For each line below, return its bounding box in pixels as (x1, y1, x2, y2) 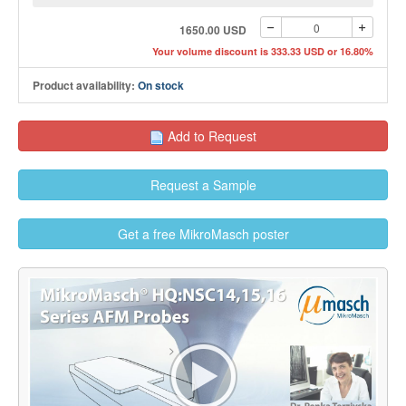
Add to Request (168, 127, 256, 145)
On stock (138, 77, 184, 93)
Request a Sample (150, 176, 256, 195)
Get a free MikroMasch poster (117, 225, 289, 244)
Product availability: (33, 77, 138, 93)
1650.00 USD (179, 22, 246, 38)
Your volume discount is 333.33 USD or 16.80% (152, 44, 373, 58)
